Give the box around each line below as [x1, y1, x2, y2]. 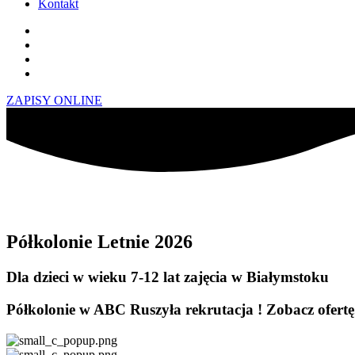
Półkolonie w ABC [6, 301, 126, 319]
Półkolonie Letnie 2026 [6, 231, 193, 253]
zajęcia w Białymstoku [184, 269, 329, 286]
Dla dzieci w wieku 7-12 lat [6, 269, 180, 286]
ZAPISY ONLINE [6, 93, 102, 107]
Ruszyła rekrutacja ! [130, 301, 266, 319]
